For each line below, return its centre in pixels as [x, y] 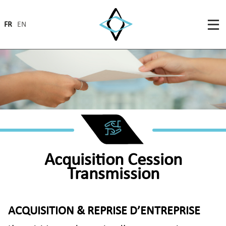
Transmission [113, 175]
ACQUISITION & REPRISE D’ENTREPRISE [104, 211]
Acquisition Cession [113, 160]
